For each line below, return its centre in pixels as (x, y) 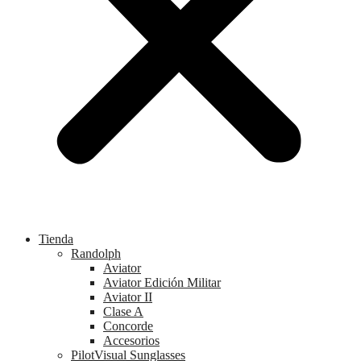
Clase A (123, 311)
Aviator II (128, 297)
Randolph (96, 253)
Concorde (128, 326)
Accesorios (131, 340)
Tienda (56, 239)
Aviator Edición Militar (162, 282)
